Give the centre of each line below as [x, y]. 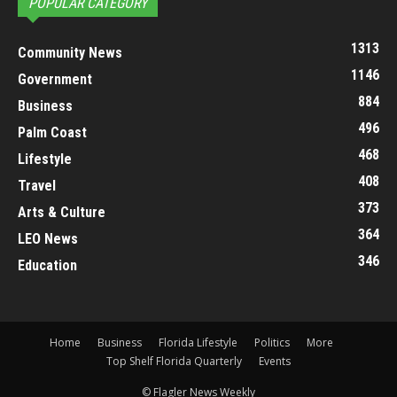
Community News [70, 53]
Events [275, 362]
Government [55, 80]
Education [47, 266]
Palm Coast [52, 133]
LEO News [48, 239]
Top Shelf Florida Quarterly [174, 362]
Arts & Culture [62, 213]
